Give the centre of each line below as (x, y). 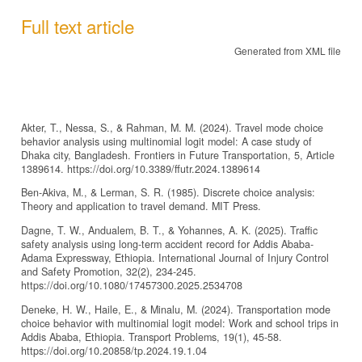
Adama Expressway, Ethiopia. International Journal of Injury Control (175, 257)
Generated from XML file (288, 50)
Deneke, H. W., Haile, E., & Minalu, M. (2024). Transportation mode (176, 309)
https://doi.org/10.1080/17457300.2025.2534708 (132, 285)
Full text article (78, 25)
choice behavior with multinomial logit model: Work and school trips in (180, 323)
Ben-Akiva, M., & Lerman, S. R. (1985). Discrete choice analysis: (168, 193)
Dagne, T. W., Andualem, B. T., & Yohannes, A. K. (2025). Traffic (169, 230)
